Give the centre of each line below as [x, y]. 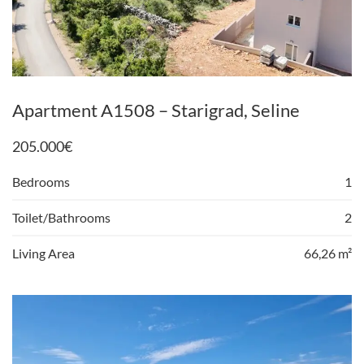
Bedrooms [41, 181]
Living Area [43, 253]
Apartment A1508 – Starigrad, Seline [156, 110]
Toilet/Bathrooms [61, 217]
